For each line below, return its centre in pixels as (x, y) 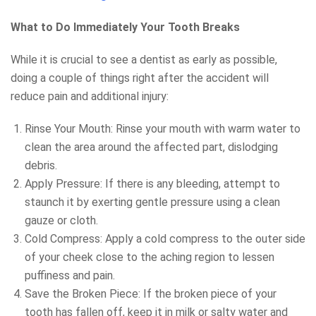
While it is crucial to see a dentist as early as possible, (144, 59)
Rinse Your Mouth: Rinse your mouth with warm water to (163, 128)
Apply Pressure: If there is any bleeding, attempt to (152, 183)
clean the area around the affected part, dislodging (151, 147)
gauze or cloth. (61, 220)
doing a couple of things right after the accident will (140, 78)
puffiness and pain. (70, 275)
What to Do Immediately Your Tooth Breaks (125, 27)
